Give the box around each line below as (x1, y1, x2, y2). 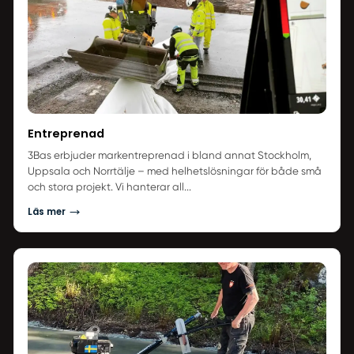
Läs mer (27, 205, 66, 219)
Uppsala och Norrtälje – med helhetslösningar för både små (27, 164, 322, 177)
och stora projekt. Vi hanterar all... (27, 180, 191, 193)
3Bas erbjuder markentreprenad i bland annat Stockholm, (27, 149, 311, 161)
